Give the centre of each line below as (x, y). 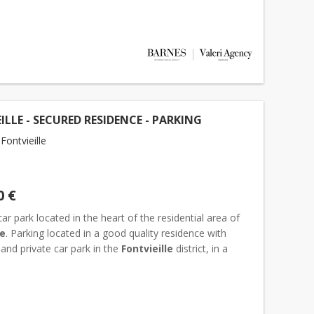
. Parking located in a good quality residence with (116, 233)
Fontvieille (147, 248)
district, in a (200, 248)
